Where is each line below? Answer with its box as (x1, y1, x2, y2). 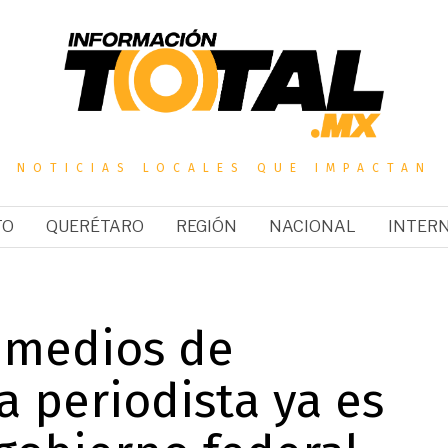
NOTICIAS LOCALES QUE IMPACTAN (16, 160, 432, 175)
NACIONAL (268, 216, 356, 236)
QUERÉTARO (45, 216, 144, 236)
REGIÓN (175, 216, 237, 236)
